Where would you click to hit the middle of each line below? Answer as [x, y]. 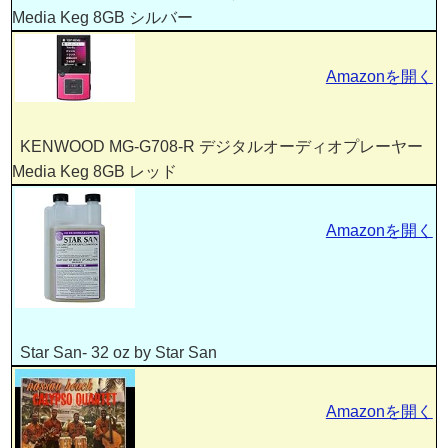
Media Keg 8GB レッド [95, 171]
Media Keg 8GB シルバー [103, 18]
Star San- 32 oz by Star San [115, 352]
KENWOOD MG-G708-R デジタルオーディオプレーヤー [218, 146]
